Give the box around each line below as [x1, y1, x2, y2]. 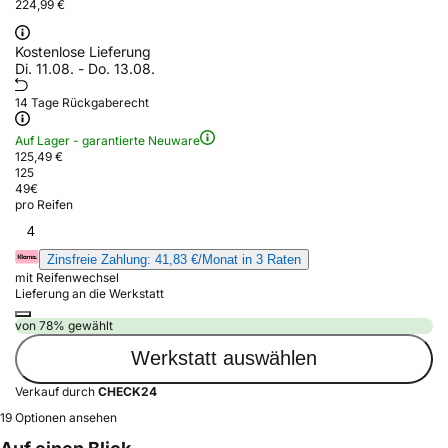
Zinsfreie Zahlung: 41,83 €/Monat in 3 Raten [47, 251, 301, 267]
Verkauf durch [15, 383, 98, 399]
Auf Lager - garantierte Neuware [15, 132, 200, 148]
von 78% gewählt [15, 317, 113, 333]
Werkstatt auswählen [131, 347, 317, 370]
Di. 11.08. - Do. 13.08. [15, 59, 155, 77]
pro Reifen [15, 196, 73, 212]
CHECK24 [98, 383, 157, 399]
